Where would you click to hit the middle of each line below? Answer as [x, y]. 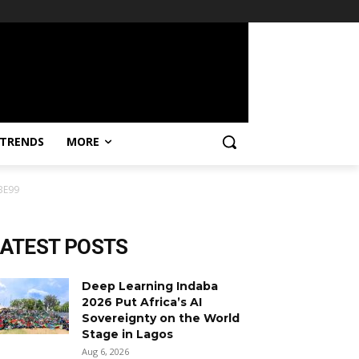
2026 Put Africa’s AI [142, 303]
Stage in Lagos [127, 335]
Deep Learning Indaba [150, 286]
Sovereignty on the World [161, 319]
